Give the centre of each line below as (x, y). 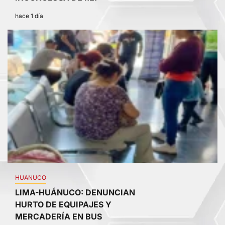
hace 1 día (29, 16)
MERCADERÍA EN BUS (59, 217)
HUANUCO (31, 178)
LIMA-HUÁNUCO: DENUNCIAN (75, 193)
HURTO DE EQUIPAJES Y (63, 205)
